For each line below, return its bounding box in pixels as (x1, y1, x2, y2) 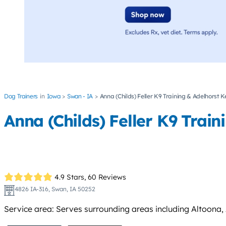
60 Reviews (88, 172, 127, 182)
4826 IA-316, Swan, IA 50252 (14, 185, 95, 193)
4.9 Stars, (54, 172, 86, 182)
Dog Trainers (4, 92, 38, 100)
